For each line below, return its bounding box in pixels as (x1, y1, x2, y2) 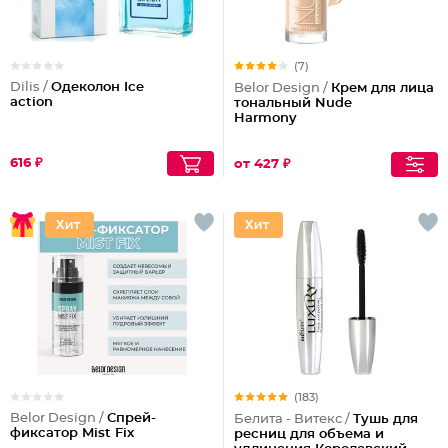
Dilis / (10, 81, 51, 94)
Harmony (234, 112, 297, 125)
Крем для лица (331, 82, 434, 95)
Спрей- (107, 412, 156, 425)
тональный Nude (234, 97, 352, 110)
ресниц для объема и (234, 428, 384, 441)
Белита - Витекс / (234, 413, 353, 426)
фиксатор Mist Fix (10, 427, 134, 440)
